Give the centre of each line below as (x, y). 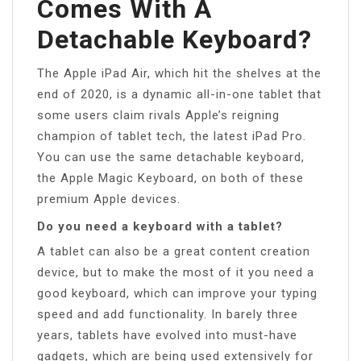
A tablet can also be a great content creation (174, 251)
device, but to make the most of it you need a (176, 272)
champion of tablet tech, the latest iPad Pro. (172, 136)
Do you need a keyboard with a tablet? (160, 226)
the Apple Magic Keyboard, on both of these (170, 178)
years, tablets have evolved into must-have (167, 335)
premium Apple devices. (109, 199)
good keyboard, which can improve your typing (177, 293)
